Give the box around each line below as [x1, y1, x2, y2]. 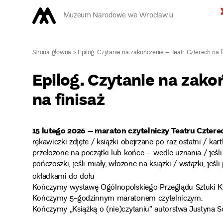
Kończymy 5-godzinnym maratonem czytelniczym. [32, 192, 203, 206]
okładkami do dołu [32, 170, 95, 184]
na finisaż [32, 87, 105, 111]
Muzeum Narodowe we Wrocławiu [63, 9, 173, 22]
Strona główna [32, 47, 72, 58]
